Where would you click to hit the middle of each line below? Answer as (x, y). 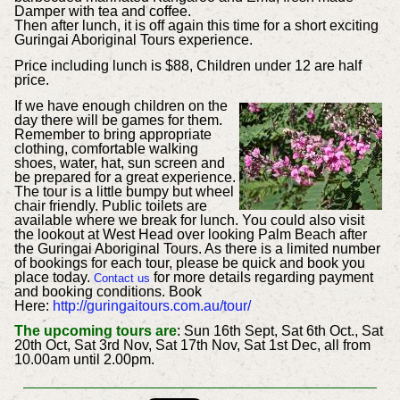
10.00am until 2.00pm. (84, 360)
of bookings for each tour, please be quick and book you (189, 262)
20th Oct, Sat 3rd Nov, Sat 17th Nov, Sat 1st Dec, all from (192, 346)
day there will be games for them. (118, 120)
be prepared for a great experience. (125, 177)
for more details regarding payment (261, 277)
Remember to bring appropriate (112, 134)
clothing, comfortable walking (106, 148)
